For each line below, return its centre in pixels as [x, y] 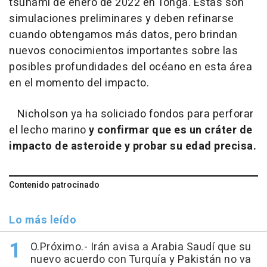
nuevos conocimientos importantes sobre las [123, 51]
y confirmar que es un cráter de [171, 130]
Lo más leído [43, 220]
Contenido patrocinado [54, 185]
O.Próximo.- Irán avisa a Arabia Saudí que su [141, 247]
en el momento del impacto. [79, 83]
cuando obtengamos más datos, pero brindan [123, 35]
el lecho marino [49, 130]
